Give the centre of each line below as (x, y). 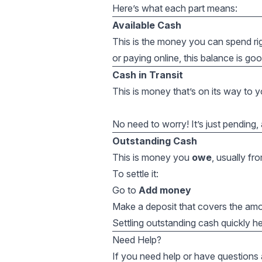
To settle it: (135, 174)
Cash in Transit (148, 75)
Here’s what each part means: (175, 8)
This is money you (152, 157)
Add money (165, 190)
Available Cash (147, 25)
